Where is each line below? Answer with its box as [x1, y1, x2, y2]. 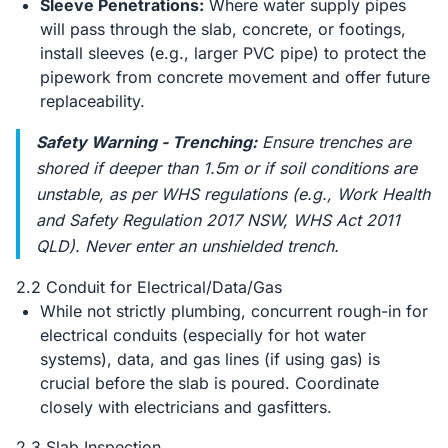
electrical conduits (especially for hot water [40, 325, 366, 345]
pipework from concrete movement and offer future [40, 67, 430, 87]
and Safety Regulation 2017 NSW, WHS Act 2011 [36, 210, 400, 230]
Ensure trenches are [257, 132, 411, 152]
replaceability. [40, 91, 145, 111]
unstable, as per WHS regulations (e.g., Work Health [36, 184, 430, 204]
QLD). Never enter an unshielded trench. [36, 236, 339, 256]
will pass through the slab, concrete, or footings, [40, 19, 406, 39]
